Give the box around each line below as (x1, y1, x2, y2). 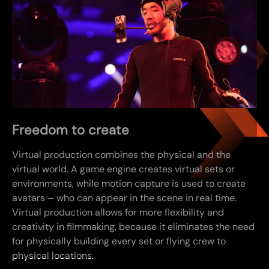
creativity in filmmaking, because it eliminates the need (12, 220, 255, 234)
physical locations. (12, 249, 94, 262)
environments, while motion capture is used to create (12, 177, 246, 190)
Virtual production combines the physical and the (12, 148, 231, 162)
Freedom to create (12, 121, 129, 139)
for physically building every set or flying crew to (12, 235, 226, 248)
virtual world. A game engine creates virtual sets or (12, 163, 235, 176)
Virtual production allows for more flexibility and (12, 206, 224, 219)
